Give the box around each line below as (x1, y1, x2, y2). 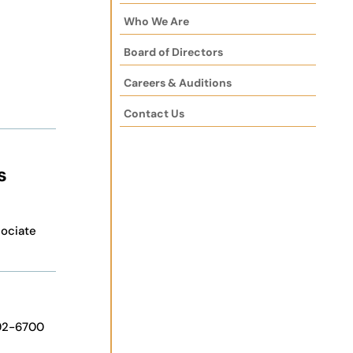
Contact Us (124, 106, 185, 121)
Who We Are (124, 13, 190, 28)
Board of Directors (124, 44, 224, 59)
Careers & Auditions (124, 75, 232, 90)
